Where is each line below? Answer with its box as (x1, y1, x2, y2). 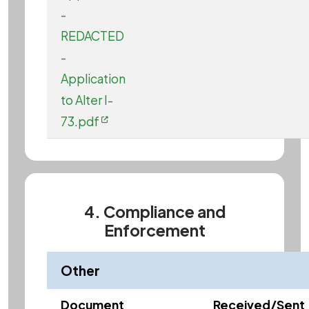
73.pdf (61, 114, 99, 130)
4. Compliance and (83, 201, 226, 221)
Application (61, 71, 126, 87)
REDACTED (61, 28, 124, 44)
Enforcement (103, 219, 206, 240)
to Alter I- (61, 92, 113, 108)
